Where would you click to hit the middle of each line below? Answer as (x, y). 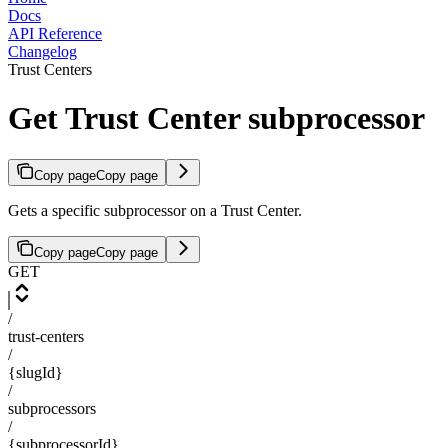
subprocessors (52, 408)
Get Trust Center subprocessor (216, 118)
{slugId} (35, 372)
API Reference (55, 33)
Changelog (42, 51)
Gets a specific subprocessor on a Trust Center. (155, 210)
